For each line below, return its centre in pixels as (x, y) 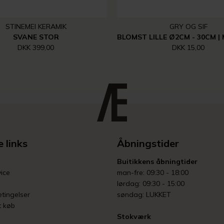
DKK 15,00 (188, 47)
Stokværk (134, 216)
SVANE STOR (36, 37)
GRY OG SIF (188, 26)
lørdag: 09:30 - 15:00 (151, 183)
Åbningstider (148, 143)
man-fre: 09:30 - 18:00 (153, 172)
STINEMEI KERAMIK (36, 26)
